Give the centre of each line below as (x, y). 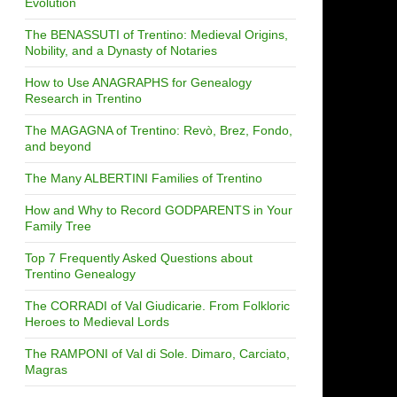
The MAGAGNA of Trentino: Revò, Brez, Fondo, (159, 130)
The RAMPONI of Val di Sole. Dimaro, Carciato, (157, 353)
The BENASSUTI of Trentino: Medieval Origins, (156, 34)
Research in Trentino (83, 98)
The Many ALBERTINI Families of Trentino (144, 178)
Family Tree (58, 226)
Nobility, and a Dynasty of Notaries (121, 50)
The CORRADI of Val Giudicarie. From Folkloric (157, 305)
